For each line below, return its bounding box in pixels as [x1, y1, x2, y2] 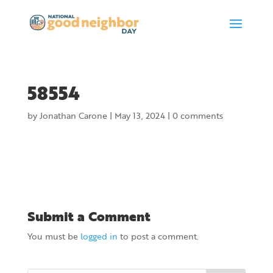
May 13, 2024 [114, 109, 165, 122]
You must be [27, 230, 80, 243]
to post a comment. [117, 230, 199, 243]
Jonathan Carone [39, 109, 107, 122]
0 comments [172, 109, 223, 122]
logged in [80, 230, 118, 243]
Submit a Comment [27, 206, 151, 226]
